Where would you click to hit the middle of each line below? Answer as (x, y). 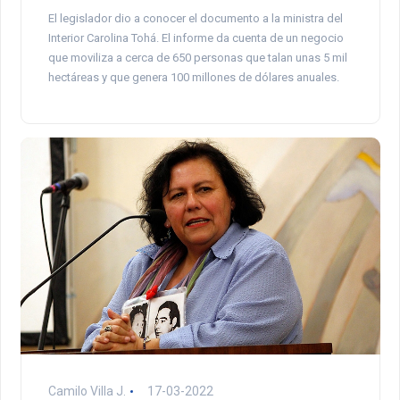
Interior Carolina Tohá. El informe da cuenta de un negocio (196, 37)
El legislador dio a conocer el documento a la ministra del (195, 18)
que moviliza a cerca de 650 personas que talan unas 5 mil (197, 57)
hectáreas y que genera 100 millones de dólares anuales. (193, 77)
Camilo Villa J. (87, 391)
